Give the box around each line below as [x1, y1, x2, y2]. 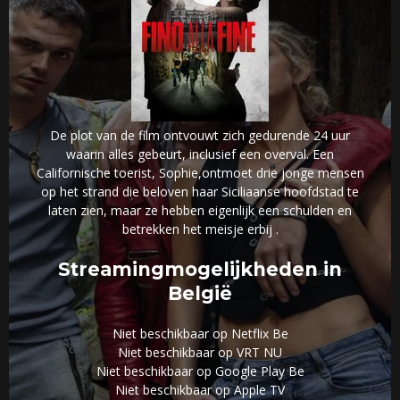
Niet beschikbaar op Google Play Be [96, 362, 304, 380]
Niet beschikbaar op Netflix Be [112, 325, 288, 343]
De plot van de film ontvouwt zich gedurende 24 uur [50, 127, 350, 145]
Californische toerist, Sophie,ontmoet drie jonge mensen [36, 164, 364, 182]
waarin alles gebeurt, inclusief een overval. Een [66, 146, 334, 163]
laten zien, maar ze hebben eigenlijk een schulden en [48, 202, 352, 220]
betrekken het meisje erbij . [121, 221, 279, 238]
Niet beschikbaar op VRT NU [118, 344, 282, 362]
